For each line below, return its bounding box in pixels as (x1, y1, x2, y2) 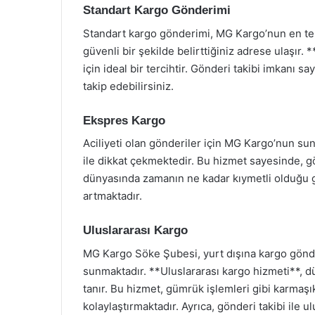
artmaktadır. (83, 189, 142, 202)
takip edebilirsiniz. (83, 79, 174, 93)
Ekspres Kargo (83, 113, 165, 127)
